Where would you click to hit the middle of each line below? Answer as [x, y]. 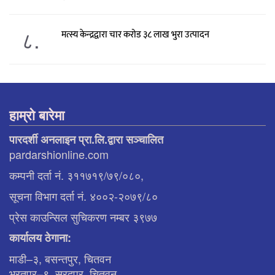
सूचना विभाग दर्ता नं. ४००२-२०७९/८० [83, 196]
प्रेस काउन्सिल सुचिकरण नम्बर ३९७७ [83, 216]
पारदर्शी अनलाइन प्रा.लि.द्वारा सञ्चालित [86, 139]
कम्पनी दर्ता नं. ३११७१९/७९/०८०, [76, 175]
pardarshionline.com [59, 154]
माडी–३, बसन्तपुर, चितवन [60, 258]
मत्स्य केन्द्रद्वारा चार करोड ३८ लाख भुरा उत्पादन [135, 34]
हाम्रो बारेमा [37, 114]
